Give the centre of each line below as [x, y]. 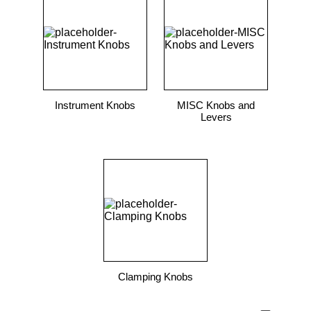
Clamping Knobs [155, 277]
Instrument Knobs [95, 105]
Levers [216, 117]
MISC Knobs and [216, 105]
